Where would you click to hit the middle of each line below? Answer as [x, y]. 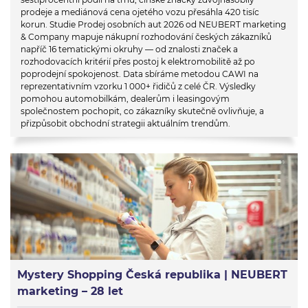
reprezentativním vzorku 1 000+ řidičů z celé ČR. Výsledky [138, 86]
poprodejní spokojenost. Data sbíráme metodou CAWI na [140, 74]
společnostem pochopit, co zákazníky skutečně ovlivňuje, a [142, 111]
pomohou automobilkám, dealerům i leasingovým [125, 98]
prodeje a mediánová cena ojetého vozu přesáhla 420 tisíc [140, 12]
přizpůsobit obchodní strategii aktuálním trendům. [125, 123]
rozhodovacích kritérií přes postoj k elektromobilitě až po [138, 61]
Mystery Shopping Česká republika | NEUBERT [152, 275]
